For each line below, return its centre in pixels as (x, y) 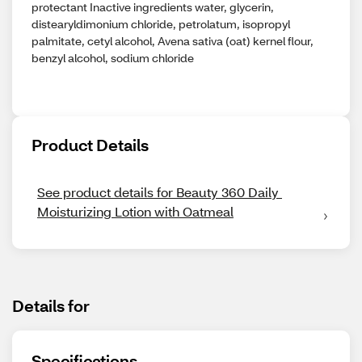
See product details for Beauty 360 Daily (158, 192)
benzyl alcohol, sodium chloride (113, 58)
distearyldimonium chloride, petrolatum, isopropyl (161, 24)
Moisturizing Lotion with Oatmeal (135, 211)
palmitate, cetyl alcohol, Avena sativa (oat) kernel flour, (173, 41)
